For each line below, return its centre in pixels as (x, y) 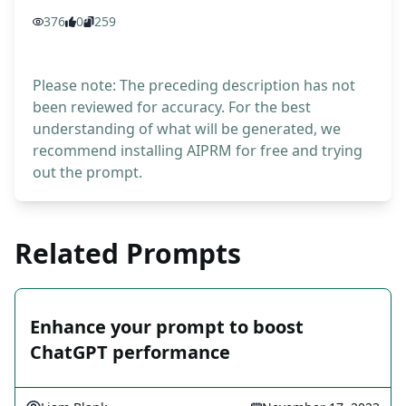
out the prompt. (87, 173)
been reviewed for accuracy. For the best (172, 107)
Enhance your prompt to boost (167, 327)
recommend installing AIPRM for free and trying (198, 151)
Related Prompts (128, 254)
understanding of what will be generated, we (187, 129)
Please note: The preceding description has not (194, 86)
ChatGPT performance (130, 353)
